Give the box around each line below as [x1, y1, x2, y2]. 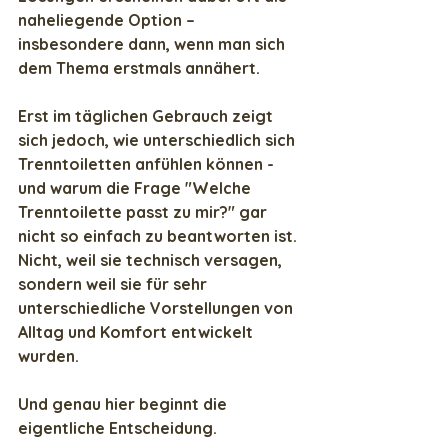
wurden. [18, 346, 79, 367]
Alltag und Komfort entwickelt [18, 322, 257, 343]
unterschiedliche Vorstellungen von [18, 298, 297, 319]
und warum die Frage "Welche [18, 178, 255, 199]
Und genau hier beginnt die [18, 394, 231, 415]
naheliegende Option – [18, 10, 199, 31]
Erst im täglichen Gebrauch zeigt [18, 106, 277, 127]
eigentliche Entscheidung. [18, 418, 217, 439]
